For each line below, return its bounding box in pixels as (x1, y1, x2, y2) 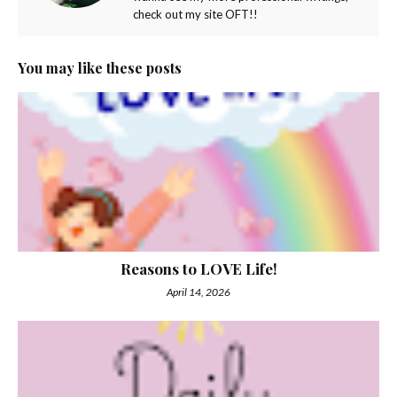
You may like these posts (18, 58, 182, 77)
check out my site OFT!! (133, 7, 258, 21)
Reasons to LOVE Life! (120, 259, 277, 278)
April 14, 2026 (167, 285, 230, 299)
